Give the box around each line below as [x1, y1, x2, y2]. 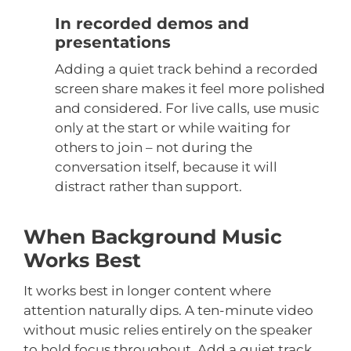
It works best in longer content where [24, 283, 271, 299]
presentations [55, 33, 171, 52]
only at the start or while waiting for [55, 120, 291, 136]
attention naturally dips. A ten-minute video [24, 302, 313, 319]
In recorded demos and [55, 14, 249, 34]
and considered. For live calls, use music [55, 100, 320, 117]
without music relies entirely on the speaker [24, 322, 313, 338]
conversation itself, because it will [55, 159, 277, 175]
